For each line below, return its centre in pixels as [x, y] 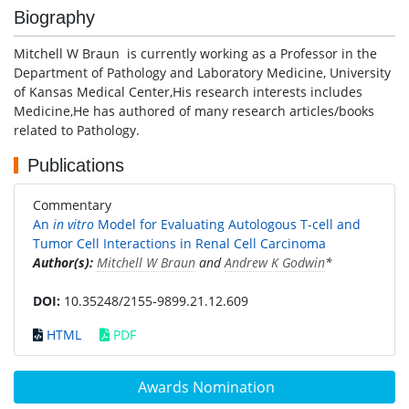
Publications [76, 165]
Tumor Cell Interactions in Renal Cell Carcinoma [179, 243]
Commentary [78, 205]
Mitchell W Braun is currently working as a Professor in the [195, 53]
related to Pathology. [77, 130]
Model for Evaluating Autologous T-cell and [227, 224]
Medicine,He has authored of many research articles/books [194, 111]
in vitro [73, 224]
